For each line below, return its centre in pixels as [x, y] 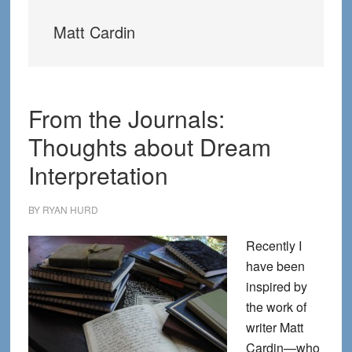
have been [275, 266]
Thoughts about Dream [149, 147]
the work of [276, 307]
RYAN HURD [70, 209]
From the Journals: [126, 118]
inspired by [276, 286]
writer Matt [274, 327]
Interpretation [98, 175]
